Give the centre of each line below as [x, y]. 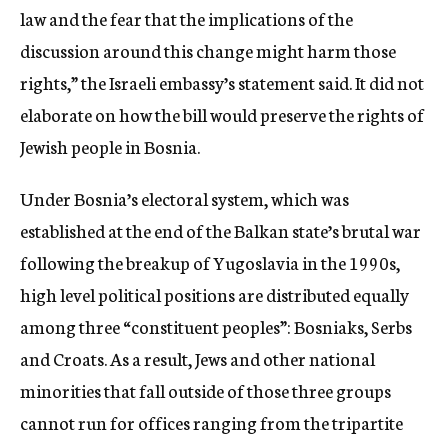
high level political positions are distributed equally [214, 294]
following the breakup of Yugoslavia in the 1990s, [210, 262]
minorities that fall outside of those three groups [205, 390]
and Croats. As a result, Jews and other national [197, 358]
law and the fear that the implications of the [186, 18]
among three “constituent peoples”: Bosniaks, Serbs [216, 326]
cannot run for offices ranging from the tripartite [211, 422]
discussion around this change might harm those [208, 50]
